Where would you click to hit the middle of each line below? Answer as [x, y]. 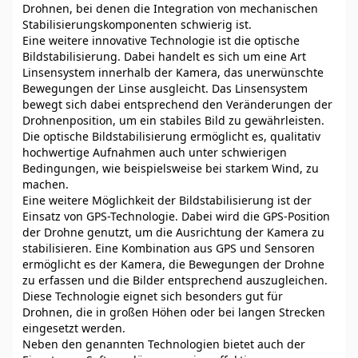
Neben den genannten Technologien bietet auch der [164, 344]
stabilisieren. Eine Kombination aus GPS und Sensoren [169, 248]
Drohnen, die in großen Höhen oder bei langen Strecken [174, 312]
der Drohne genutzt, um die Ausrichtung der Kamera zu [173, 232]
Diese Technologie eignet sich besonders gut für [153, 296]
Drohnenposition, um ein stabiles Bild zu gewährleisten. [173, 120]
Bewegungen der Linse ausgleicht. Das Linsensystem [165, 88]
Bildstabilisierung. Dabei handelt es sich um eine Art [164, 56]
